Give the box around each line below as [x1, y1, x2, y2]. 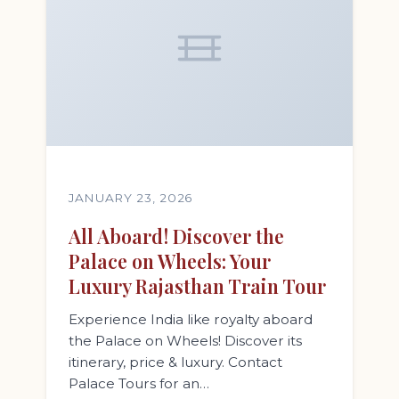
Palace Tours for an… [69, 375, 209, 392]
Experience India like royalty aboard [69, 311, 313, 328]
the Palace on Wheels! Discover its [69, 332, 302, 349]
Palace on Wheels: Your [69, 248, 271, 273]
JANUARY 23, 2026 [69, 191, 192, 205]
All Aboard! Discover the [69, 224, 284, 248]
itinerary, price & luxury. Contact [69, 354, 282, 370]
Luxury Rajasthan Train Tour [69, 273, 326, 298]
